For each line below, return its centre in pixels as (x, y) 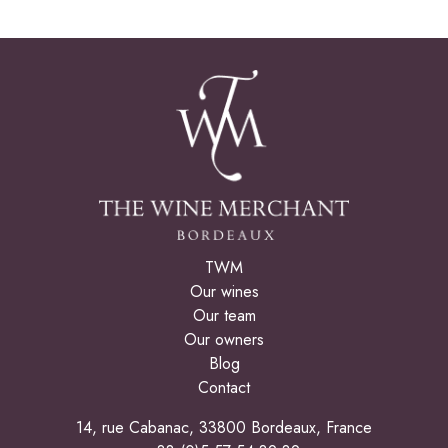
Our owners (224, 340)
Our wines (224, 292)
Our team (224, 316)
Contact (224, 388)
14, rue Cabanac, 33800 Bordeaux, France (224, 428)
